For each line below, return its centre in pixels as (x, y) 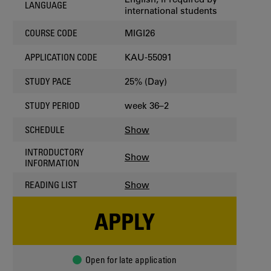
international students (171, 10)
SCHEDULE (45, 129)
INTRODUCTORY (54, 152)
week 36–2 (147, 105)
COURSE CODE (51, 33)
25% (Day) (146, 81)
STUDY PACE (48, 81)
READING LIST (51, 184)
